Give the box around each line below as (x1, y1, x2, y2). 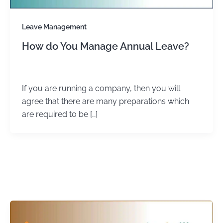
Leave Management (22, 22, 87, 31)
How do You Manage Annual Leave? (22, 40, 189, 52)
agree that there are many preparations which (22, 97, 189, 107)
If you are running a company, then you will (22, 84, 180, 94)
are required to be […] (22, 110, 98, 119)
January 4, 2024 (48, 66, 95, 74)
